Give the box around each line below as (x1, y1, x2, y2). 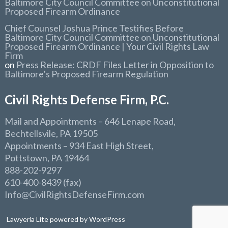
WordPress (88, 215, 126, 223)
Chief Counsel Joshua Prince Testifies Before (5, 22, 184, 34)
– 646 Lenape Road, (97, 116, 176, 127)
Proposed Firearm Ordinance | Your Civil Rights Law (5, 41, 210, 52)
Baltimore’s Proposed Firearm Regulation (5, 68, 169, 79)
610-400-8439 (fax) (5, 177, 82, 188)
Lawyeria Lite (7, 215, 50, 223)
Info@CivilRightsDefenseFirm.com (5, 189, 145, 200)
